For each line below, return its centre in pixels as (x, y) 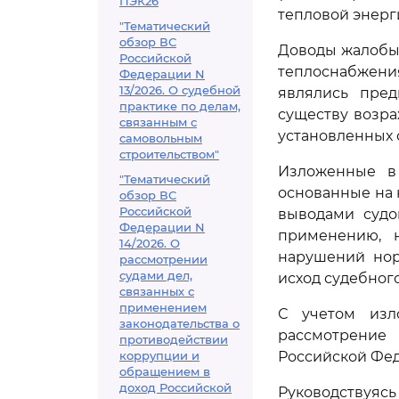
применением (163, 307)
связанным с (158, 122)
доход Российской (175, 387)
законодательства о (179, 323)
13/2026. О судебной (180, 90)
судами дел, (156, 275)
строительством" (169, 154)
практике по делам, (180, 106)
